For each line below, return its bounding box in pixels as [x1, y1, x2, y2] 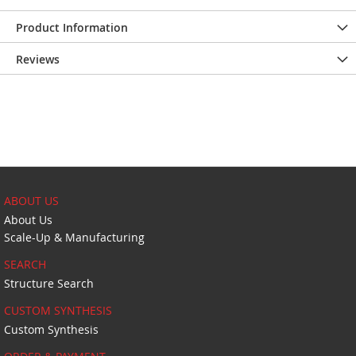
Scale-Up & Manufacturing [4, 229, 145, 245]
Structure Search [4, 275, 94, 291]
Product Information [16, 19, 128, 35]
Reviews [16, 51, 60, 67]
